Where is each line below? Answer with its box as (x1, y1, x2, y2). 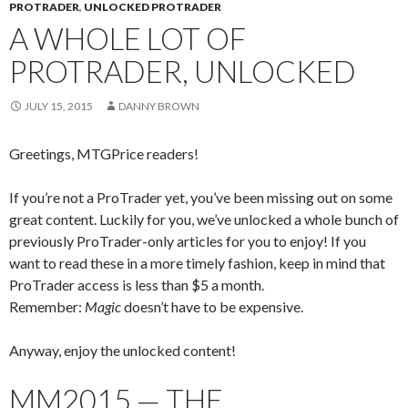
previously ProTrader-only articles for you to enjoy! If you (9, 232, 366, 250)
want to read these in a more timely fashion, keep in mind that (9, 254, 385, 272)
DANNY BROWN (118, 99, 199, 114)
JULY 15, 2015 (25, 99, 93, 114)
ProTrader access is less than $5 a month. (9, 276, 264, 294)
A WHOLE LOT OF (9, 20, 246, 57)
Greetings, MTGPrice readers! (9, 145, 199, 163)
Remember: (9, 298, 85, 316)
